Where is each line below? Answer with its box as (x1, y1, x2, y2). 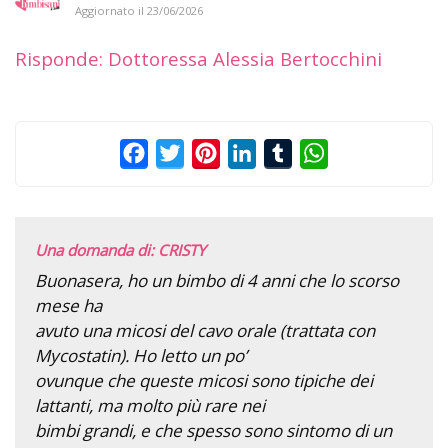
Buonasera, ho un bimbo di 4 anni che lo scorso (35, 268, 399, 292)
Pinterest (220, 141, 289, 164)
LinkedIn (256, 141, 321, 164)
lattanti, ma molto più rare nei (35, 393, 265, 417)
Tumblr (292, 141, 348, 164)
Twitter (184, 141, 239, 164)
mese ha (35, 293, 102, 317)
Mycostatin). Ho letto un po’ (35, 343, 247, 367)
